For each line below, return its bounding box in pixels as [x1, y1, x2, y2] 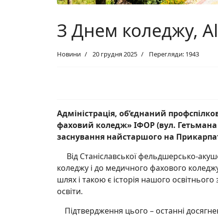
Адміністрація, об [57, 108, 129, 119]
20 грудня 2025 [92, 50, 137, 59]
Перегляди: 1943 [149, 50, 199, 59]
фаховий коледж [57, 120, 127, 131]
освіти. [57, 186, 83, 197]
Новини [57, 50, 81, 59]
